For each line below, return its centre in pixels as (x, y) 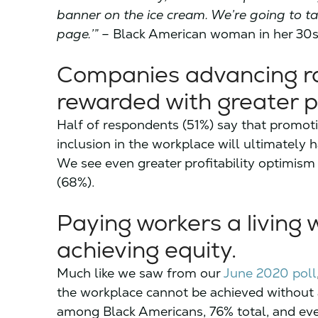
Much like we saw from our (140, 273)
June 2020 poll (270, 273)
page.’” (77, 34)
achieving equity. (147, 250)
